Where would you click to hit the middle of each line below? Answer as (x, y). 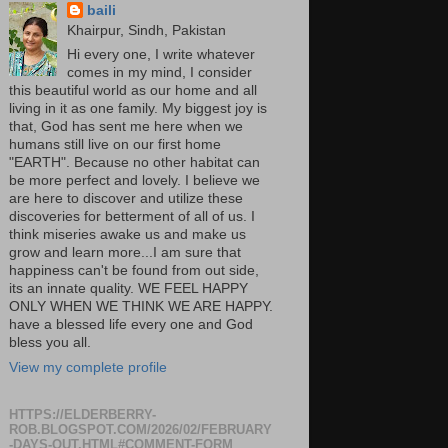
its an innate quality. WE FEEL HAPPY (128, 289)
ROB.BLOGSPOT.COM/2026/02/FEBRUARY (140, 429)
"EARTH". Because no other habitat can (134, 163)
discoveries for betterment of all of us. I (131, 217)
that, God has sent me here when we (125, 127)
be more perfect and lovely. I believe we (134, 181)
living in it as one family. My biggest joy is (137, 109)
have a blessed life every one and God (130, 325)
